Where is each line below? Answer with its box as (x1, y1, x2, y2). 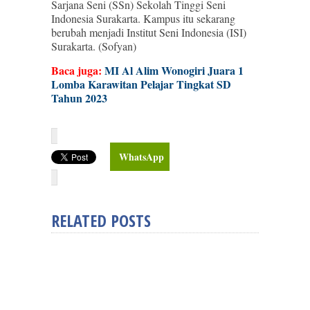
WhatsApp (119, 149, 164, 164)
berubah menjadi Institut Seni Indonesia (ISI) (51, 25, 246, 39)
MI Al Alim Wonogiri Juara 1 (104, 62, 244, 78)
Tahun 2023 (51, 90, 107, 106)
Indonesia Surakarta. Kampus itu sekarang (51, 11, 235, 26)
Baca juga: (51, 62, 104, 78)
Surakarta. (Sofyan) (51, 39, 136, 53)
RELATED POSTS (51, 209, 151, 232)
